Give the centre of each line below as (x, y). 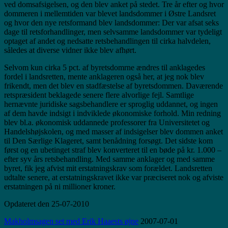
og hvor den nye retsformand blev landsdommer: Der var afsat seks (111, 23)
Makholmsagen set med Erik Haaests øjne (71, 221)
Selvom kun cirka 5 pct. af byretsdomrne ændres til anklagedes (105, 68)
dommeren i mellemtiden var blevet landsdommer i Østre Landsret (110, 14)
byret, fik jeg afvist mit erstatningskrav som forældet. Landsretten (108, 168)
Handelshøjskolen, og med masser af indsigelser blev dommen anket (113, 132)
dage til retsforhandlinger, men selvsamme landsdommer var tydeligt (113, 32)
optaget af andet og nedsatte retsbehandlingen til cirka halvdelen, (107, 41)
